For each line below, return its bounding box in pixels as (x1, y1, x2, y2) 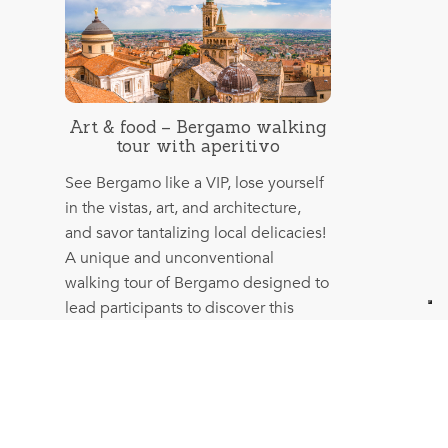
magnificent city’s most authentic (64, 322, 297, 345)
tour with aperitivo (115, 135, 280, 158)
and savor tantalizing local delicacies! (64, 222, 326, 245)
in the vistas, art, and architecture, (64, 197, 301, 220)
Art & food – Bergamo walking (69, 116, 327, 139)
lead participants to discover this (64, 297, 294, 320)
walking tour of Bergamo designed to (64, 272, 329, 295)
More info (163, 389, 232, 412)
